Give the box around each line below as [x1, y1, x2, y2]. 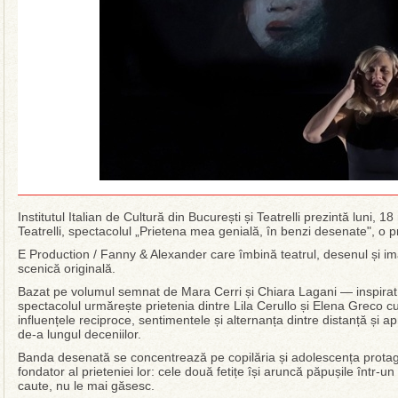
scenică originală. [18, 261, 115, 275]
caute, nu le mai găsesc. [18, 378, 155, 393]
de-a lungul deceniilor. [18, 327, 141, 341]
